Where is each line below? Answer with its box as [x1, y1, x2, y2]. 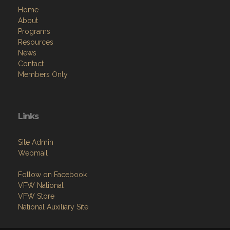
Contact [18, 59, 44, 68]
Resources [18, 37, 53, 46]
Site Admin [18, 138, 53, 146]
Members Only [18, 70, 68, 79]
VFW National [18, 181, 64, 189]
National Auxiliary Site [18, 202, 88, 211]
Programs [18, 27, 50, 35]
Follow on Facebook [18, 170, 87, 179]
